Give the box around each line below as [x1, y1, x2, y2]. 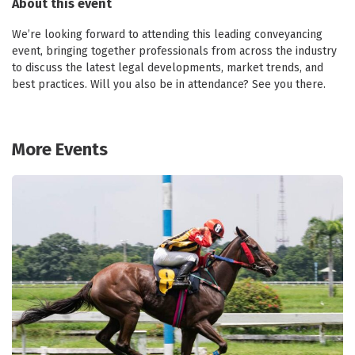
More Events [12, 139, 108, 160]
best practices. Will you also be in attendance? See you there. [12, 78, 326, 91]
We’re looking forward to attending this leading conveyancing [12, 28, 323, 41]
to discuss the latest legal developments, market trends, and [12, 61, 323, 74]
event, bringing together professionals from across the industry [12, 44, 337, 58]
